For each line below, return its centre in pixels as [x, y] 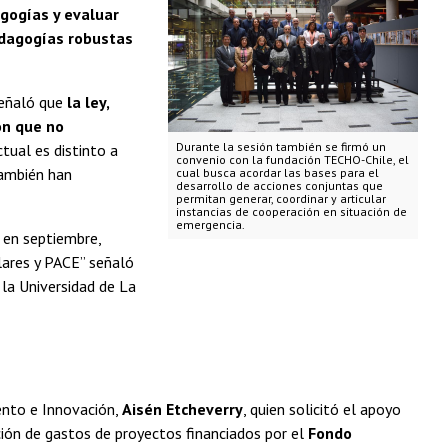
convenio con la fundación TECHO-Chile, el [292, 160]
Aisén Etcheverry [181, 408]
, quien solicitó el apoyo [322, 408]
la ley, [88, 101]
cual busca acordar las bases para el [277, 173]
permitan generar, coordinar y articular [280, 199]
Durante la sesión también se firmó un [280, 147]
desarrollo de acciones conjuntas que [279, 186]
